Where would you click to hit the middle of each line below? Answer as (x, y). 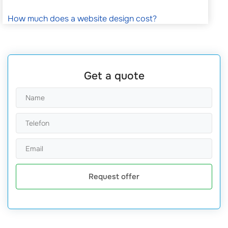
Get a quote (114, 76)
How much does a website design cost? (82, 19)
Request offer (114, 177)
